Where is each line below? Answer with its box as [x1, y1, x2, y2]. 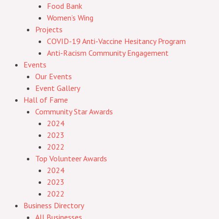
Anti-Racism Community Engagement [47, 48, 169, 58]
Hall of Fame [23, 95, 68, 105]
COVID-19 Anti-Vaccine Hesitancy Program [47, 36, 186, 46]
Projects [35, 24, 63, 34]
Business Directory [23, 200, 84, 210]
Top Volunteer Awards [35, 153, 107, 163]
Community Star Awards [35, 107, 113, 116]
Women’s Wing [47, 13, 93, 22]
